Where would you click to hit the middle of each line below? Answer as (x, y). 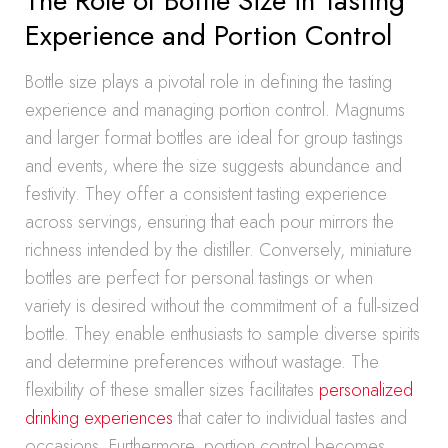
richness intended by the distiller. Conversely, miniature (218, 250)
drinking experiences (99, 418)
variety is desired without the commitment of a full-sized (222, 306)
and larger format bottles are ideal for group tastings (214, 138)
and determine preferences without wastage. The (202, 362)
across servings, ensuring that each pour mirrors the (209, 222)
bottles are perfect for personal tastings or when (199, 278)
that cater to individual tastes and (290, 418)
